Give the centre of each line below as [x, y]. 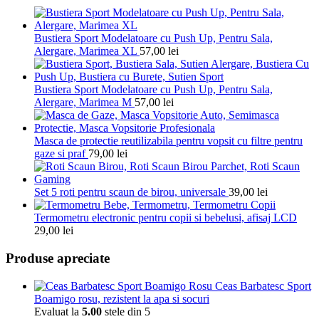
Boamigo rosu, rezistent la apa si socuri [122, 298]
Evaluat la [58, 311]
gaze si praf [60, 154]
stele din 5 [126, 311]
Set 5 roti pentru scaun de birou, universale [130, 192]
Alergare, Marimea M [83, 103]
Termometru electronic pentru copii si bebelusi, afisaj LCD [166, 218]
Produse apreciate [58, 258]
